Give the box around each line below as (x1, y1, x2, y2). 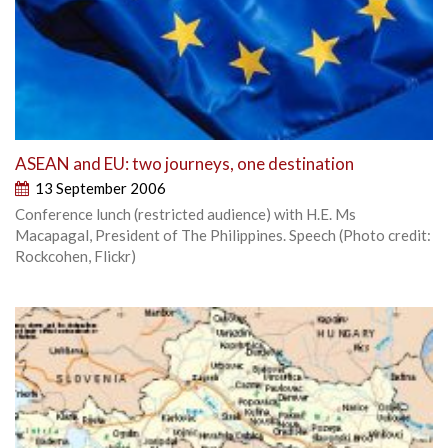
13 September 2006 (35, 178, 166, 197)
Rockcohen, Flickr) (15, 246, 142, 265)
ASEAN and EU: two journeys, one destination (15, 152, 354, 174)
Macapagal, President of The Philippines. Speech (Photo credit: (15, 225, 431, 244)
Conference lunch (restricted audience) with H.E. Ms (15, 204, 356, 223)
